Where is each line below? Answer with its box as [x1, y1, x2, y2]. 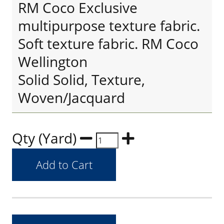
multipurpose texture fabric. [18, 16, 200, 35]
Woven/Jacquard [18, 88, 125, 107]
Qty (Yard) [12, 128, 80, 147]
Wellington [18, 52, 87, 71]
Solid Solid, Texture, [18, 70, 145, 89]
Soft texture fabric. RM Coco [18, 34, 198, 53]
